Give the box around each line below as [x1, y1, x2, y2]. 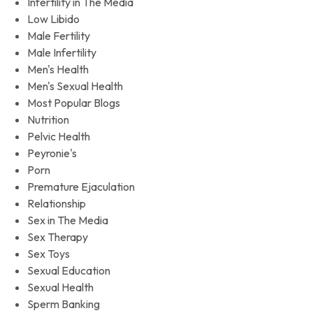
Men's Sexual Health [27, 78, 124, 93]
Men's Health [27, 61, 89, 76]
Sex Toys [27, 246, 71, 261]
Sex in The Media [27, 212, 109, 227]
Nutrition [27, 112, 70, 126]
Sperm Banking [27, 296, 101, 311]
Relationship [27, 196, 87, 210]
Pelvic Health [27, 129, 91, 143]
